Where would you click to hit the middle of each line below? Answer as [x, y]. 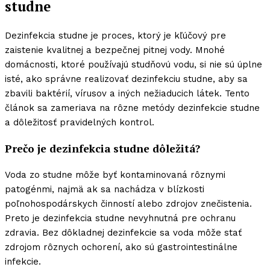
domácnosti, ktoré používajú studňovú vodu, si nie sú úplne [133, 65]
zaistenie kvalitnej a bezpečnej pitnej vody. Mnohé [115, 50]
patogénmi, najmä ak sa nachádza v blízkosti [105, 190]
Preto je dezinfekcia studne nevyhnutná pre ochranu [120, 218]
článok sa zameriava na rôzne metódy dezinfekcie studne [132, 108]
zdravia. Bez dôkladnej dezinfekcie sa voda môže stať [123, 233]
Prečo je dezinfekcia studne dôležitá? [102, 148]
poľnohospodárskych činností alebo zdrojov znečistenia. [128, 204]
